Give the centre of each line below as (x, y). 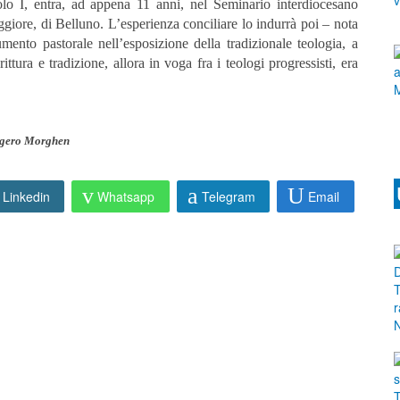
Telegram (228, 197)
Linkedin (26, 197)
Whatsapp (126, 197)
